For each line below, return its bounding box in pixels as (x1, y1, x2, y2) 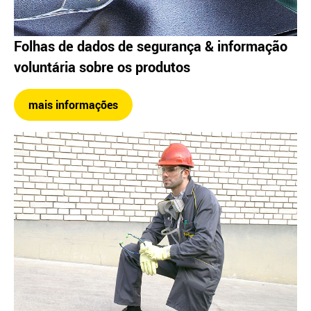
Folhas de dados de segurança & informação (14, 37, 287, 56)
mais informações (28, 97, 118, 113)
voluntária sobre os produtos (14, 58, 190, 77)
